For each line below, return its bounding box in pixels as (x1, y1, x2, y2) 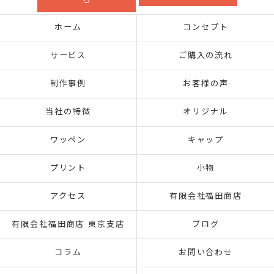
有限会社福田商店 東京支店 (11, 221, 125, 229)
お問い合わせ (178, 249, 234, 257)
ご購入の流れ (178, 52, 234, 60)
